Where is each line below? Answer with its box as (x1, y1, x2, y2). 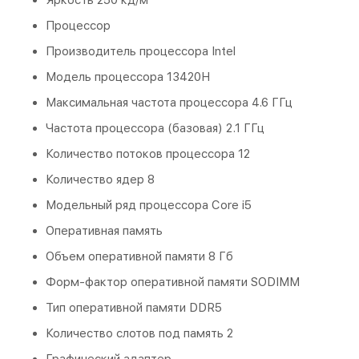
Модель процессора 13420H (46, 69, 210, 84)
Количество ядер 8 (46, 171, 155, 187)
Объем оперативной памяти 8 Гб (46, 248, 233, 264)
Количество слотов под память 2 (46, 325, 233, 341)
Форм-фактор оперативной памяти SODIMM (46, 274, 300, 289)
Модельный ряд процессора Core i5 (46, 197, 252, 212)
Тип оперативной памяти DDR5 (46, 300, 222, 315)
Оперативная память (46, 223, 163, 238)
